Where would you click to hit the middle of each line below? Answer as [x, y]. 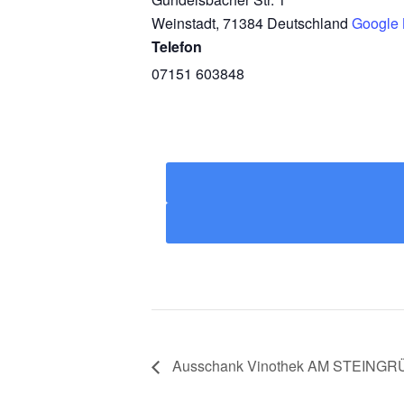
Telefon [177, 46]
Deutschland [308, 23]
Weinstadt [184, 23]
